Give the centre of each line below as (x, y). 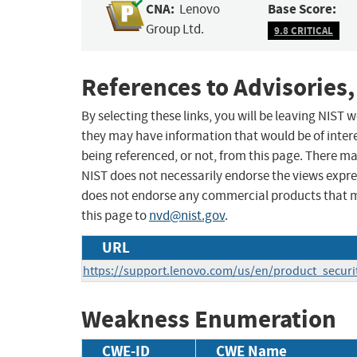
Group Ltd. (175, 29)
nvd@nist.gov (187, 216)
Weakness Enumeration (209, 320)
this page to (115, 216)
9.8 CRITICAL (304, 30)
